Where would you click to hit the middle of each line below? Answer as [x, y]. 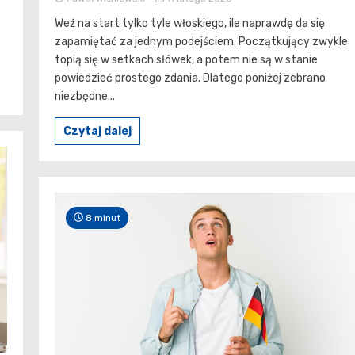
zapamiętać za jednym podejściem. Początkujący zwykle [201, 41]
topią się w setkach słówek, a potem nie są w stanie [186, 59]
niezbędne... [85, 96]
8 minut [102, 218]
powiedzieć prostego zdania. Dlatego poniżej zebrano [190, 78]
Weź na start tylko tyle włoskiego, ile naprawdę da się [190, 23]
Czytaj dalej [97, 131]
